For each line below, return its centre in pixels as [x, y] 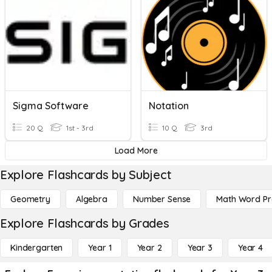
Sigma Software [51, 106]
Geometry [30, 199]
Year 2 [149, 248]
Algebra [91, 199]
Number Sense [162, 199]
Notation [169, 106]
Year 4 [250, 248]
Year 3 [200, 248]
